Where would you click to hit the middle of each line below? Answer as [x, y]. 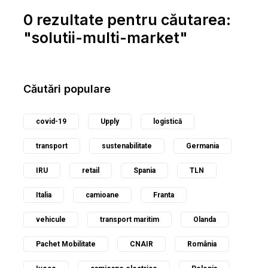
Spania [144, 170]
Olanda [205, 220]
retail [91, 170]
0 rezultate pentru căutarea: [127, 20]
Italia [44, 195]
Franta [164, 195]
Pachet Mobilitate [66, 244]
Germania [202, 146]
